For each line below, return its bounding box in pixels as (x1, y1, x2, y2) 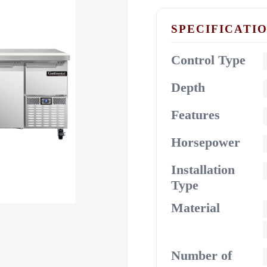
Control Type (171, 52, 246, 68)
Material (171, 200, 221, 216)
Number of (171, 248, 232, 263)
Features (171, 107, 221, 123)
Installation (171, 162, 235, 178)
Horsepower (171, 135, 241, 150)
